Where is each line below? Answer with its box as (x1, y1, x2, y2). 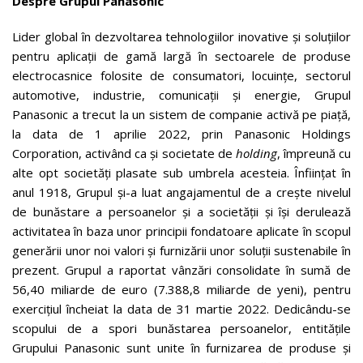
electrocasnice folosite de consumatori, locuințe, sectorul (12, 67, 351, 83)
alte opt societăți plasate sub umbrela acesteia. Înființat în (12, 164, 351, 181)
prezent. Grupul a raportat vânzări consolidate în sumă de (12, 262, 351, 278)
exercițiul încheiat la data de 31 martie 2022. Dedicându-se (12, 301, 351, 317)
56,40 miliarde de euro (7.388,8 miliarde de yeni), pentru (12, 281, 351, 297)
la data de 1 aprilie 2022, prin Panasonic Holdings (12, 126, 351, 142)
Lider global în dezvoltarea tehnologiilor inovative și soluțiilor (12, 28, 351, 45)
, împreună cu (276, 145, 351, 161)
